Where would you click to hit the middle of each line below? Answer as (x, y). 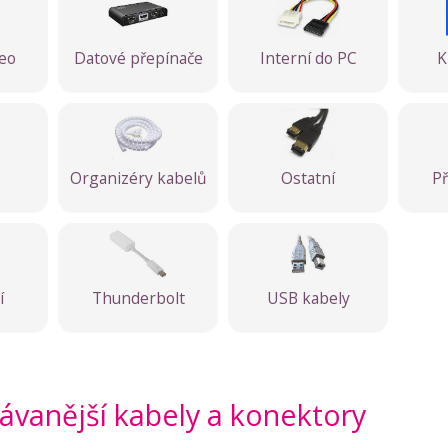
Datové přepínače (138, 57)
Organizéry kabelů (138, 177)
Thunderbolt (138, 297)
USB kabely (308, 297)
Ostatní (308, 177)
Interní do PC (308, 57)
